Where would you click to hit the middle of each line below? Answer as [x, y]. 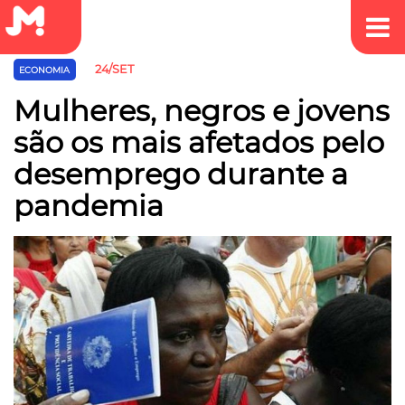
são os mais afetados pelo [199, 142]
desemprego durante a [181, 174]
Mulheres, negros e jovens [202, 110]
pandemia [89, 205]
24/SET [114, 70]
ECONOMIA [45, 71]
